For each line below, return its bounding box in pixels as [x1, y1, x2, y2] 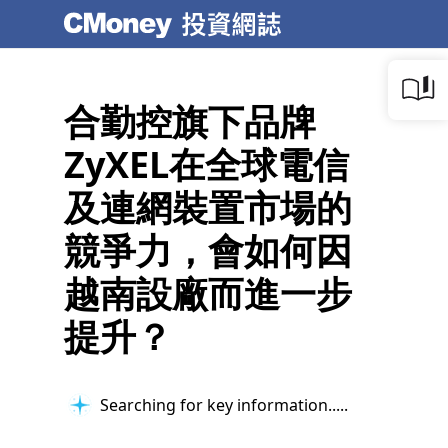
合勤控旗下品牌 [64, 97, 316, 146]
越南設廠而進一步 [64, 269, 352, 318]
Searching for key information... [100, 393, 340, 416]
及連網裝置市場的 [64, 183, 352, 232]
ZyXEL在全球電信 [64, 140, 349, 189]
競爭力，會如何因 [64, 226, 352, 275]
